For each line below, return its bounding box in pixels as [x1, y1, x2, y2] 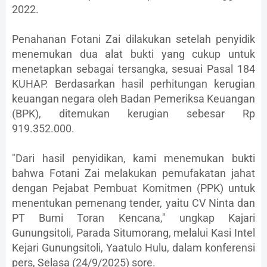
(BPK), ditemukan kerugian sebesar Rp [12, 107, 255, 120]
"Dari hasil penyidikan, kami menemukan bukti [12, 152, 255, 165]
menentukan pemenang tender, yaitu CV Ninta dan [12, 197, 255, 210]
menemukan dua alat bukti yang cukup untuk [12, 48, 255, 61]
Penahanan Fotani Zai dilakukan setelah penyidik [12, 33, 255, 46]
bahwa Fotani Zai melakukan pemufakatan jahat [12, 167, 255, 180]
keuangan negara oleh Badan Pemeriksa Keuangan [12, 92, 255, 105]
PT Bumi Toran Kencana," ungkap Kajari [12, 212, 255, 225]
